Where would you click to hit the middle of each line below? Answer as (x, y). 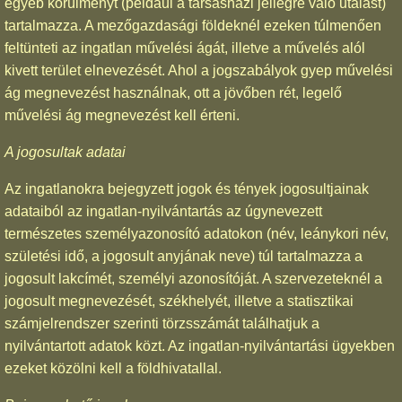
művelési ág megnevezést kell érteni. (122, 115)
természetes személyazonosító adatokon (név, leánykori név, (197, 233)
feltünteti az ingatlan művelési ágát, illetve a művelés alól (185, 48)
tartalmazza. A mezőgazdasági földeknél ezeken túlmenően (193, 25)
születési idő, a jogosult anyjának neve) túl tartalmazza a (184, 256)
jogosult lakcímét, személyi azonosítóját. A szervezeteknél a (193, 278)
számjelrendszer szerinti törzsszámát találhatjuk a (162, 323)
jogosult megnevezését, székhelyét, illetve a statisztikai (179, 301)
